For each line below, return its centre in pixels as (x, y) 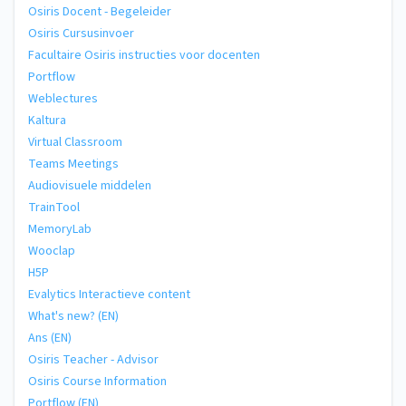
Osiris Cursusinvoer (81, 33)
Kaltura (47, 120)
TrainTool (54, 207)
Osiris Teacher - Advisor (93, 359)
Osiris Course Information (97, 381)
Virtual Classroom (75, 142)
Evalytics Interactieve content (109, 294)
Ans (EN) (50, 338)
